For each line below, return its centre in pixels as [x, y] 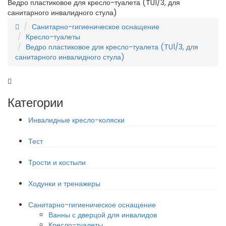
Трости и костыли [57, 162]
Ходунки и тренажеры [64, 184]
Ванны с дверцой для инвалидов [103, 215]
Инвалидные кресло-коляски [76, 120]
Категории [35, 103]
